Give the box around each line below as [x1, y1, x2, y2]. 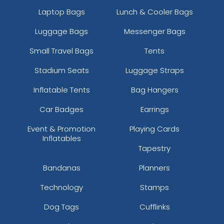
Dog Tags [44, 201, 79, 212]
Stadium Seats [34, 64, 89, 75]
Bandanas [42, 162, 80, 173]
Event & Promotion [27, 123, 96, 134]
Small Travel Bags [29, 45, 94, 56]
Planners [139, 162, 170, 173]
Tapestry [138, 142, 171, 153]
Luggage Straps [125, 64, 184, 75]
